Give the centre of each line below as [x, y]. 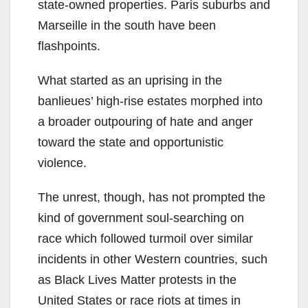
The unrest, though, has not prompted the [152, 197]
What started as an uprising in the [130, 80]
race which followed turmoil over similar [145, 238]
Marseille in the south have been [127, 25]
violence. [62, 163]
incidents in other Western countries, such [153, 259]
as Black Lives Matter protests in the [137, 279]
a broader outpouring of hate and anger [145, 121]
